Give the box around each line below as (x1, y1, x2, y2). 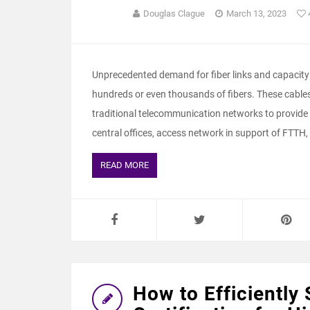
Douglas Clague (143, 8, 205, 19)
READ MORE (100, 160, 149, 170)
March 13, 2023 (226, 8, 286, 19)
